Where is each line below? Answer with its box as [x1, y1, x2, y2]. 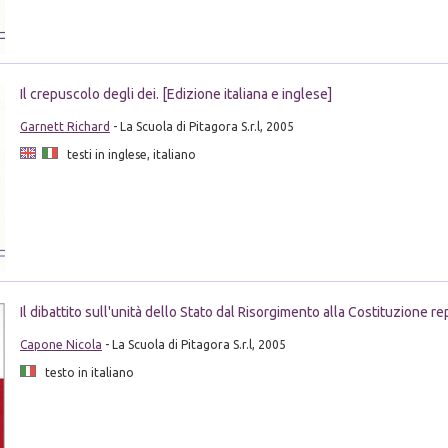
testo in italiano [35, 366, 134, 380]
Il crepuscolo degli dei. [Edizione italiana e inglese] [19, 85, 332, 102]
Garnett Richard [19, 119, 110, 133]
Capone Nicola [19, 338, 102, 352]
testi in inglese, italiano [57, 147, 196, 161]
